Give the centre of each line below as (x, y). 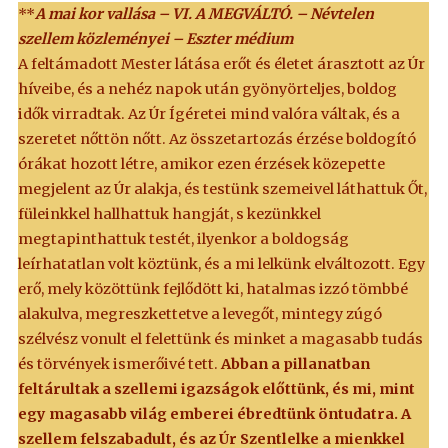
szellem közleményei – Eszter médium (156, 39)
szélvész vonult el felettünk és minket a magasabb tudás (221, 339)
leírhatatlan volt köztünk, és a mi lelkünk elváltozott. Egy (222, 264)
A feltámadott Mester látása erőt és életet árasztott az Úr (222, 64)
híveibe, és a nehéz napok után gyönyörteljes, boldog (208, 89)
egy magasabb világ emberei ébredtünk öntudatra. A (215, 414)
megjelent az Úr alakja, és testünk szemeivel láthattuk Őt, (223, 189)
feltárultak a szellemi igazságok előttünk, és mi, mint (217, 389)
